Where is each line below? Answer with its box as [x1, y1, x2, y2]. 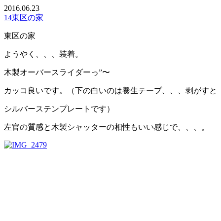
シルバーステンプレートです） [4, 104, 114, 113]
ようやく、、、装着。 [4, 49, 83, 58]
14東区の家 [4, 13, 43, 22]
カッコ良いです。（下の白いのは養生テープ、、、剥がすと [4, 86, 217, 95]
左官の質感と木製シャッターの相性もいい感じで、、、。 [4, 122, 209, 131]
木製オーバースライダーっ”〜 [4, 68, 110, 76]
